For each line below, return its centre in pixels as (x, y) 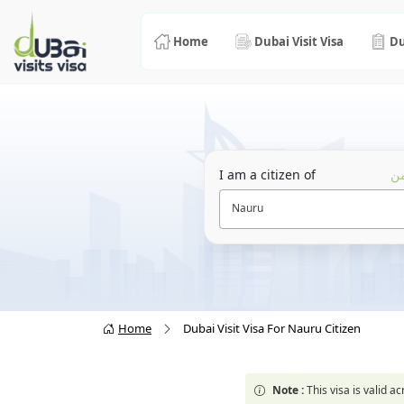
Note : (288, 390)
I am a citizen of (267, 175)
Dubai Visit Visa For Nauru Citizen (272, 329)
